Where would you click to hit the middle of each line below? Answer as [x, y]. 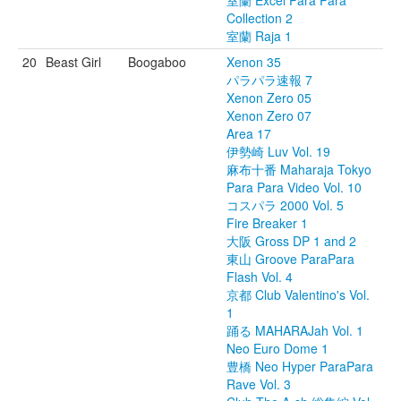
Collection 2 [260, 18]
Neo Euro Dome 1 [277, 348]
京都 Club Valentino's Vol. [298, 294]
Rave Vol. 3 [259, 384]
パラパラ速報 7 [269, 80]
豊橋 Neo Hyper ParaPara [300, 366]
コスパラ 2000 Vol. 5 [285, 205]
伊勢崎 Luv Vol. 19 [278, 151]
